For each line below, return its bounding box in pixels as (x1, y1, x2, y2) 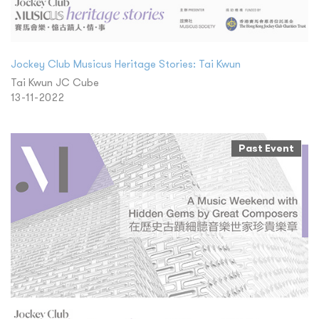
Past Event (239, 141, 294, 155)
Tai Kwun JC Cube (11, 75, 99, 89)
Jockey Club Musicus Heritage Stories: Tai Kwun (11, 56, 241, 70)
